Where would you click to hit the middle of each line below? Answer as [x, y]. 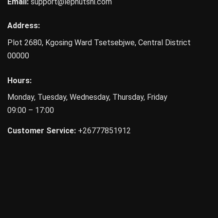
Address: [24, 26]
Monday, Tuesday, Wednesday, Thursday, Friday [87, 97]
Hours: [19, 80]
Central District [164, 42]
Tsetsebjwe [114, 42]
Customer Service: [42, 131]
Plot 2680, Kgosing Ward [50, 42]
